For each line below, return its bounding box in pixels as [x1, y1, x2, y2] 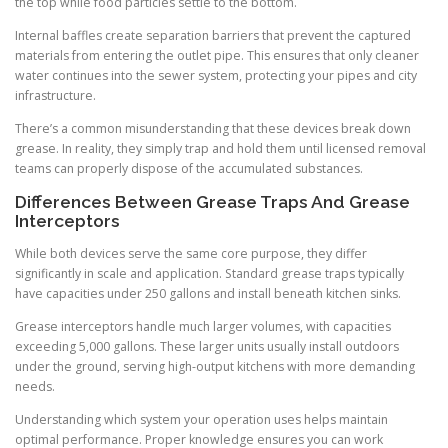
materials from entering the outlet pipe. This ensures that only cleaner [15, 47, 419, 65]
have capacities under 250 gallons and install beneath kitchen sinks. [15, 284, 401, 302]
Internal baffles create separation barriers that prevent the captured [15, 27, 411, 45]
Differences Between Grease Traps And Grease [15, 191, 410, 212]
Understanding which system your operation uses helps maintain [15, 410, 388, 428]
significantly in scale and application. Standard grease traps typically [15, 264, 404, 282]
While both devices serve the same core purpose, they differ [15, 244, 367, 262]
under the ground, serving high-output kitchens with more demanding [15, 357, 415, 375]
